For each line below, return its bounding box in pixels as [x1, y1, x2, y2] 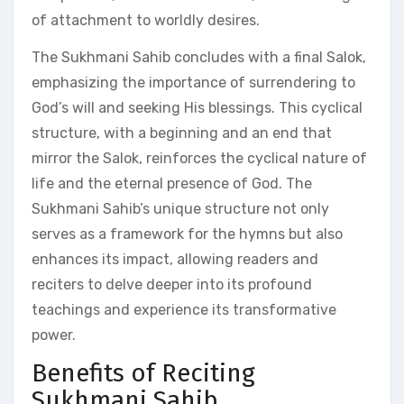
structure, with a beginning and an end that [32, 124, 332, 142]
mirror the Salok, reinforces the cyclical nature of [32, 150, 367, 167]
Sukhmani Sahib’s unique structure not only [32, 200, 329, 217]
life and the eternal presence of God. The [32, 175, 312, 192]
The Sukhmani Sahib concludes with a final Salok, [32, 49, 366, 66]
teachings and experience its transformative [32, 301, 336, 318]
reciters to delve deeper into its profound [32, 276, 312, 293]
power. [32, 326, 76, 344]
